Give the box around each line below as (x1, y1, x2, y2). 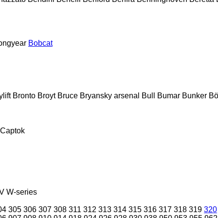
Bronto (13, 91, 36, 100)
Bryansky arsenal (80, 91, 140, 100)
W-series (6, 187, 37, 196)
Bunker (182, 91, 207, 100)
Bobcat (28, 38, 53, 47)
